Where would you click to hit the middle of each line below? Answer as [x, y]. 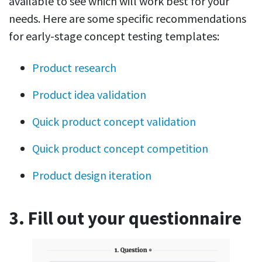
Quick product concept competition [120, 149]
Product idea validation [89, 95]
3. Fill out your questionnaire [125, 218]
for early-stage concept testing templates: [114, 36]
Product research [74, 68]
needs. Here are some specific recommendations [127, 19]
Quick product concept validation [114, 122]
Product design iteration [92, 175]
